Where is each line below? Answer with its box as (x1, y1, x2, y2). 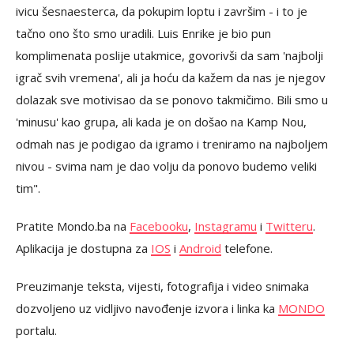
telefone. (221, 240, 273, 256)
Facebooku (130, 218, 188, 234)
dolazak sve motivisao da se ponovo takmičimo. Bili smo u (16, 92, 328, 107)
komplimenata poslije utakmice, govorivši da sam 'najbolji (16, 47, 323, 63)
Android (179, 240, 221, 256)
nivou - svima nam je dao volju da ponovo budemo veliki (16, 158, 317, 174)
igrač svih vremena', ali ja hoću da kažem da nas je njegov (16, 70, 326, 85)
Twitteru (265, 218, 313, 234)
